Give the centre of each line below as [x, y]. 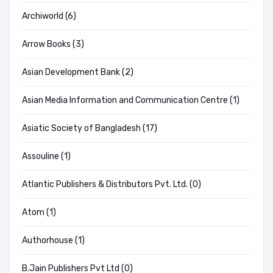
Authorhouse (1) [53, 241]
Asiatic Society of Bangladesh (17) [90, 129]
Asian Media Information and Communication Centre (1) [131, 101]
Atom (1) [39, 213]
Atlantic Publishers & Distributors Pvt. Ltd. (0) [112, 185]
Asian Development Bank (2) [78, 73]
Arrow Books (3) [53, 44]
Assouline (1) [46, 157]
